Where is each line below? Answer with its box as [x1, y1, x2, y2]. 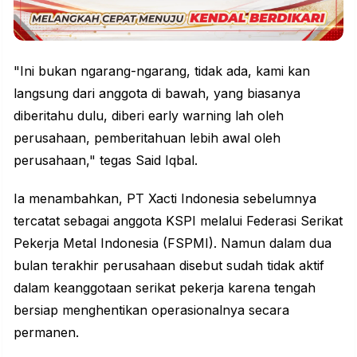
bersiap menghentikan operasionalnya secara [14, 302, 289, 318]
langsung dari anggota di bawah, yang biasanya [14, 85, 300, 101]
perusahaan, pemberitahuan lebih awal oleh [14, 130, 280, 146]
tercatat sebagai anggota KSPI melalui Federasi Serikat [14, 213, 343, 229]
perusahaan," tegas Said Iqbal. [14, 152, 198, 168]
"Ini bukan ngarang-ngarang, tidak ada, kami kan [14, 63, 310, 79]
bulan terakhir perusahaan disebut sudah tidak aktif [14, 257, 324, 273]
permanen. [14, 324, 79, 340]
